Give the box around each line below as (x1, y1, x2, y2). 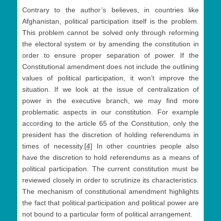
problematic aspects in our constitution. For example (22, 108, 199, 116)
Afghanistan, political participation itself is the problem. (22, 17, 199, 26)
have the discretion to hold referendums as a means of (22, 153, 199, 162)
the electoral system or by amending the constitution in (22, 40, 199, 48)
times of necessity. (22, 142, 84, 150)
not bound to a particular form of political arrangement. (22, 210, 192, 219)
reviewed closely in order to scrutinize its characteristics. (22, 176, 199, 184)
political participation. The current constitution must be (22, 165, 199, 173)
